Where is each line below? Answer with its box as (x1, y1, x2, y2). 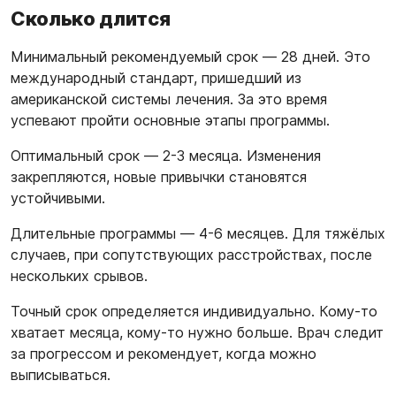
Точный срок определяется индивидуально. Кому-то (11, 302, 377, 320)
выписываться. (11, 366, 110, 384)
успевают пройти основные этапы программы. (11, 111, 330, 129)
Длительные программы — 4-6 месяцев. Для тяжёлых (11, 225, 385, 242)
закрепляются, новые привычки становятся (11, 168, 307, 186)
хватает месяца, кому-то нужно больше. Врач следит (11, 324, 384, 341)
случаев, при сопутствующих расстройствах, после (11, 246, 372, 263)
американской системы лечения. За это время (11, 90, 327, 108)
